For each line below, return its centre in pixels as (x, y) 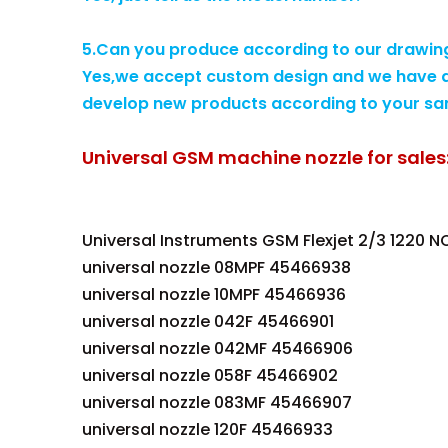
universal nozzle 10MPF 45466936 (214, 294)
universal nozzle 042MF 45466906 (217, 348)
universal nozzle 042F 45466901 (208, 321)
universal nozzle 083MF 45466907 (217, 402)
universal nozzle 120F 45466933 (207, 429)
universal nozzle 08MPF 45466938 (216, 267)
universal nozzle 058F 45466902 (210, 375)
